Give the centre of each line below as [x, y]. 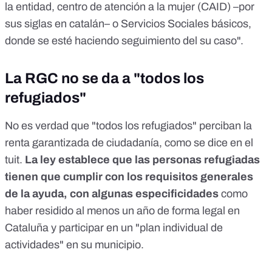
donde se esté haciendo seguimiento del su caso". [124, 41]
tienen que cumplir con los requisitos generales [129, 177]
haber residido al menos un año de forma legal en [122, 211]
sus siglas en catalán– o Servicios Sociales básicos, [128, 24]
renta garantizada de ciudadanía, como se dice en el [129, 143]
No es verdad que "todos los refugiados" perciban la [128, 126]
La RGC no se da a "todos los [104, 79]
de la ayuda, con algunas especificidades [112, 194]
